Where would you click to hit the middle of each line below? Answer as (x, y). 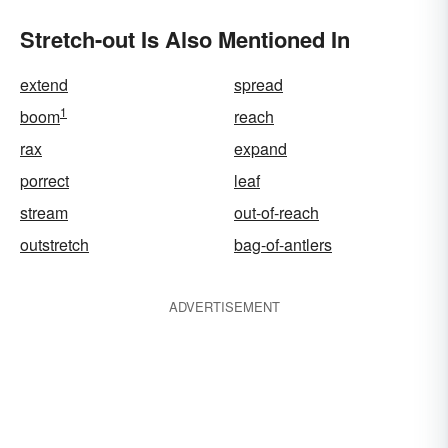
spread (258, 84)
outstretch (54, 244)
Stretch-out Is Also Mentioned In (185, 39)
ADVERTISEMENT (224, 306)
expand (260, 148)
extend (44, 84)
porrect (44, 180)
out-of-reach (276, 212)
